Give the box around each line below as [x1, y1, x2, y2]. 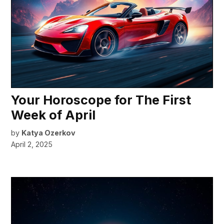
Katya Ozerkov [21, 128, 76, 137]
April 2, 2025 [11, 139, 53, 148]
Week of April [11, 107, 96, 122]
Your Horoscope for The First [11, 92, 191, 107]
